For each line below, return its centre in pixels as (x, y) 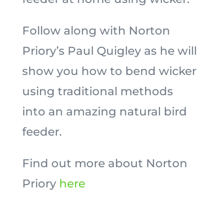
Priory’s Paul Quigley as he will (109, 51)
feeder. (42, 132)
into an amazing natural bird (104, 111)
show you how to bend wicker (109, 71)
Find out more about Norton (105, 163)
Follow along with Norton (96, 31)
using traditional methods (97, 91)
